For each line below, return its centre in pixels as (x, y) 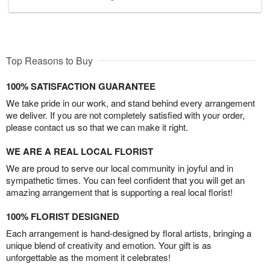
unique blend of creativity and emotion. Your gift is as (109, 245)
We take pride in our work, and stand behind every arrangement (130, 103)
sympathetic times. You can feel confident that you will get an (125, 180)
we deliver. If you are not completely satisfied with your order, (125, 115)
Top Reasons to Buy (49, 61)
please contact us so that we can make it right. (97, 127)
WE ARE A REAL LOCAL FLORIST (80, 152)
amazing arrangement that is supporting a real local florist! (119, 192)
